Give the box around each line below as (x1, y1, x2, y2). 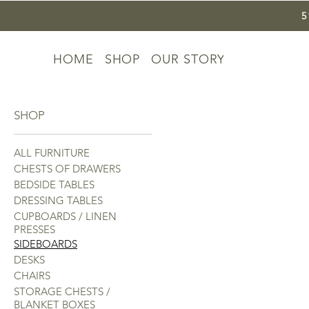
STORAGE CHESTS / (14, 285, 110, 298)
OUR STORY (151, 52, 226, 67)
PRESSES (14, 223, 55, 236)
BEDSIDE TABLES (14, 178, 94, 191)
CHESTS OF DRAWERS (14, 162, 121, 175)
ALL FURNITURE (14, 146, 90, 159)
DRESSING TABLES (14, 194, 103, 207)
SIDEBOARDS (14, 237, 77, 250)
